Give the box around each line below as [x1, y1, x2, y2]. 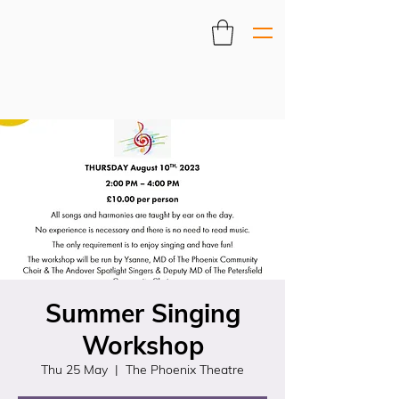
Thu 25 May [41, 362, 108, 378]
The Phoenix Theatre [126, 362, 244, 378]
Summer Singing [45, 297, 240, 329]
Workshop [81, 330, 204, 361]
